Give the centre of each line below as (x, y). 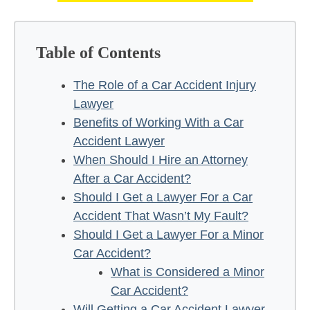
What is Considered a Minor (188, 272)
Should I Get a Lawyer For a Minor (168, 234)
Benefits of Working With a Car (158, 122)
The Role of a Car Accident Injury (165, 85)
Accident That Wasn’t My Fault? (161, 216)
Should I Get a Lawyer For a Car (163, 197)
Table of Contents (98, 52)
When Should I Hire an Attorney (161, 159)
